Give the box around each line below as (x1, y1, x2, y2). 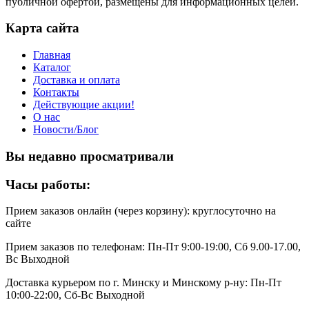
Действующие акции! (33, 99, 134, 111)
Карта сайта (6, 21, 79, 36)
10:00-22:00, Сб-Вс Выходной (6, 289, 145, 301)
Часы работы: (6, 177, 90, 192)
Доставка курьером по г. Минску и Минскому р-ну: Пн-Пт (6, 277, 281, 289)
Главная (33, 49, 70, 61)
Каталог (33, 61, 71, 74)
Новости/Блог (33, 123, 99, 136)
